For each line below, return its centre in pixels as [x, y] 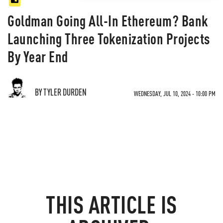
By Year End [38, 56]
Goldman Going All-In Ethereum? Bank [108, 20]
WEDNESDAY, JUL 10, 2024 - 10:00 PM [175, 93]
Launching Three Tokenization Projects [109, 38]
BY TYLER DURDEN [61, 92]
